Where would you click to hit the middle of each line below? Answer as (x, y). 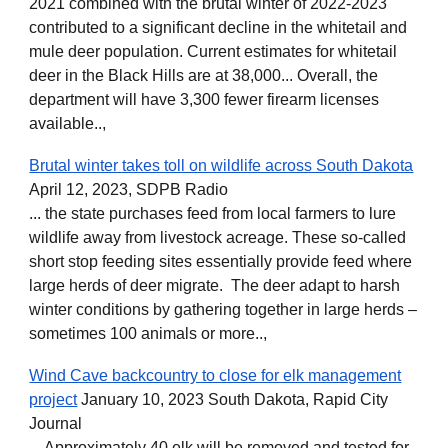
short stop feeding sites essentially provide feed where (221, 261)
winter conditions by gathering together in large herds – (223, 309)
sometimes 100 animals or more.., (150, 333)
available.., (68, 123)
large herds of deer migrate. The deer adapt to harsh (215, 285)
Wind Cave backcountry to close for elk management (215, 375)
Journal (56, 423)
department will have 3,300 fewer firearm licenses (204, 99)
